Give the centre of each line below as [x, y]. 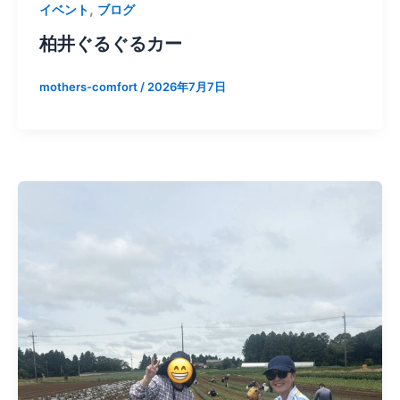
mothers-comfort [90, 86]
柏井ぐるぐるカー [111, 43]
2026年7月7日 [187, 86]
